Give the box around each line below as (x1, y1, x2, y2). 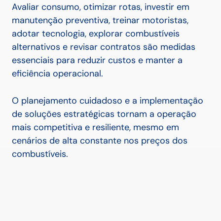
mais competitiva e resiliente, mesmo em (12, 121, 179, 134)
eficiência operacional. (12, 68, 103, 80)
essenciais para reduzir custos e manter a (12, 54, 183, 67)
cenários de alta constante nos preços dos (12, 135, 187, 147)
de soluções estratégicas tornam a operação (12, 108, 196, 120)
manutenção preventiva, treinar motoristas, (12, 14, 188, 27)
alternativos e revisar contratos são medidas (12, 41, 195, 53)
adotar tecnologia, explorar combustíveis (12, 28, 180, 40)
